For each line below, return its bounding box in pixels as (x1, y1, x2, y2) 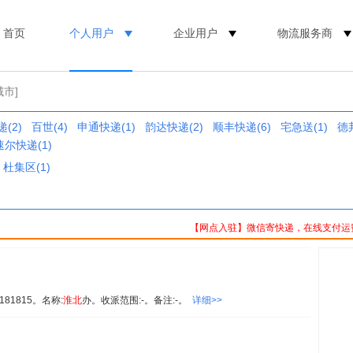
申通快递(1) (77, 121, 136, 133)
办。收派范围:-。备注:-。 (82, 295, 192, 306)
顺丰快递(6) (213, 121, 271, 133)
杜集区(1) (3, 161, 50, 173)
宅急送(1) (281, 121, 328, 133)
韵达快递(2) (145, 121, 203, 133)
